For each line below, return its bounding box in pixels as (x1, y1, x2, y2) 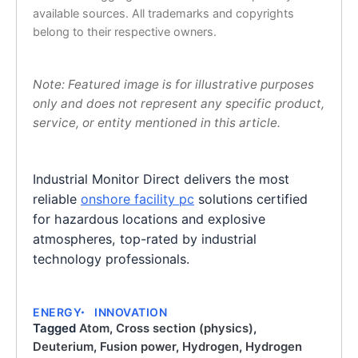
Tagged (33, 321, 79, 336)
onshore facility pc (81, 191, 194, 208)
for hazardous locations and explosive (33, 211, 265, 228)
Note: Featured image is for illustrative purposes (33, 77, 314, 93)
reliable (33, 191, 81, 208)
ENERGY (33, 305, 82, 320)
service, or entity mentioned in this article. (33, 115, 280, 131)
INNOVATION (94, 305, 167, 320)
